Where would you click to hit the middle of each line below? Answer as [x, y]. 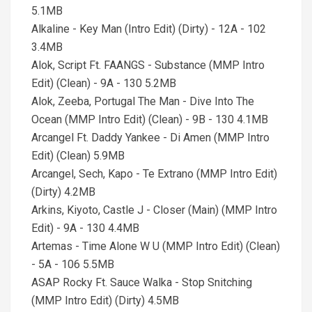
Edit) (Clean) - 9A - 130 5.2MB [104, 83]
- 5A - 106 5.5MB [73, 264]
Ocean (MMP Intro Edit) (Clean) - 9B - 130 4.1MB [150, 119]
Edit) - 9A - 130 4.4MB [85, 228]
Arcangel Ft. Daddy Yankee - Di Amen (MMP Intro [150, 138]
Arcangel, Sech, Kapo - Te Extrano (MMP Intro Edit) [154, 174]
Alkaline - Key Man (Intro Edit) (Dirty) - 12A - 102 [149, 29]
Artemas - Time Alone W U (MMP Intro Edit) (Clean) [156, 246]
